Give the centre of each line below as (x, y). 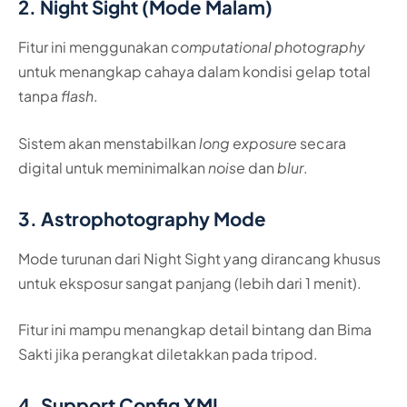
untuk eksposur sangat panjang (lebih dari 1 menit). (190, 283)
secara (322, 143)
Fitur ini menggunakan (94, 47)
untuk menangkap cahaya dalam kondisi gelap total (194, 72)
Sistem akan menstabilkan (109, 143)
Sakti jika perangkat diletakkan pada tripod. (168, 354)
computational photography (268, 47)
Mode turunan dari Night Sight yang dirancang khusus (199, 258)
